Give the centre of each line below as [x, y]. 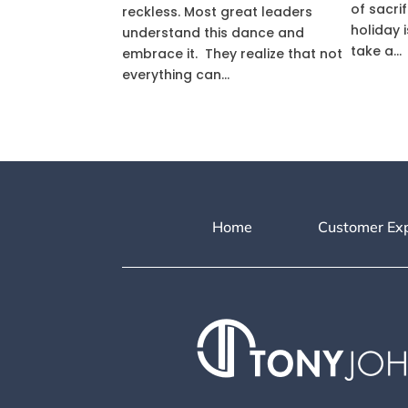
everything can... [176, 75]
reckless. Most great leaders [218, 12]
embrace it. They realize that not [233, 54]
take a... [376, 51]
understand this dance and [214, 33]
